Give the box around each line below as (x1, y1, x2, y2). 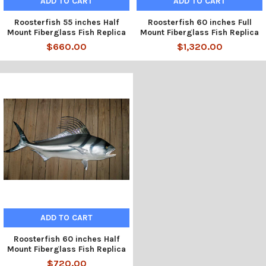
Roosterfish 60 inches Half (14, 233, 119, 244)
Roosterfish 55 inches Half (14, 17, 119, 27)
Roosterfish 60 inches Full (147, 17, 252, 27)
